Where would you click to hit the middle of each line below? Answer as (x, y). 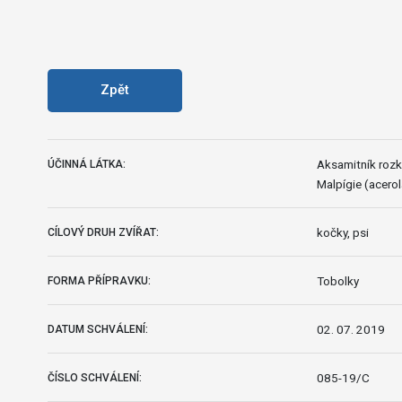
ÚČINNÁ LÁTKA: (86, 164)
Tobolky (337, 280)
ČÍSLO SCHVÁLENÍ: (94, 377)
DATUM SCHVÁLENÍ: (97, 329)
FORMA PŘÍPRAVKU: (99, 280)
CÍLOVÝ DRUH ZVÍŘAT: (103, 232)
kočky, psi (342, 232)
